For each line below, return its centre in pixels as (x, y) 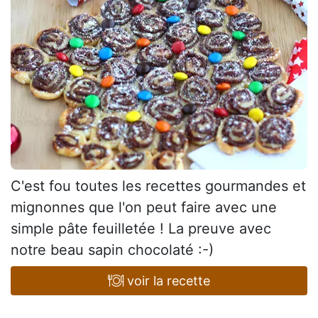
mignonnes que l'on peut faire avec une (144, 207)
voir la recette (167, 280)
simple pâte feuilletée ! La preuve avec (141, 228)
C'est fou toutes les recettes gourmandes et (158, 186)
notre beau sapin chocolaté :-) (112, 250)
